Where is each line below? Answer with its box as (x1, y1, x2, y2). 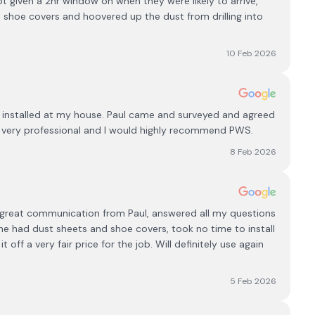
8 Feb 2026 (230, 146, 277, 157)
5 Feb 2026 (230, 276, 277, 287)
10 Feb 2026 (226, 48, 277, 59)
